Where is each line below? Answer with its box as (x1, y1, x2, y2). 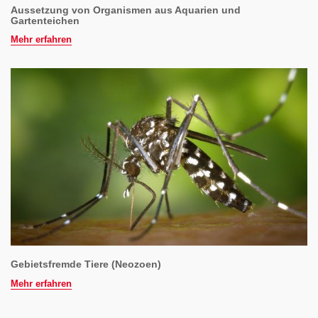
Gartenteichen (11, 14, 79, 26)
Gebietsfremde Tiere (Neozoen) (11, 258, 161, 270)
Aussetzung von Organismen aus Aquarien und (11, 4, 241, 16)
